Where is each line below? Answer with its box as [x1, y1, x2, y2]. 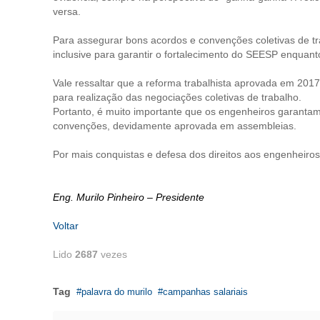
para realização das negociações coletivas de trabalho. [53, 91, 301, 103]
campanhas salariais [163, 286, 248, 297]
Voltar [53, 220, 79, 231]
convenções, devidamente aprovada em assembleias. [53, 120, 296, 131]
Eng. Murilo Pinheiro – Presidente [53, 191, 204, 203]
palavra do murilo [81, 286, 152, 297]
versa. [53, 6, 81, 17]
